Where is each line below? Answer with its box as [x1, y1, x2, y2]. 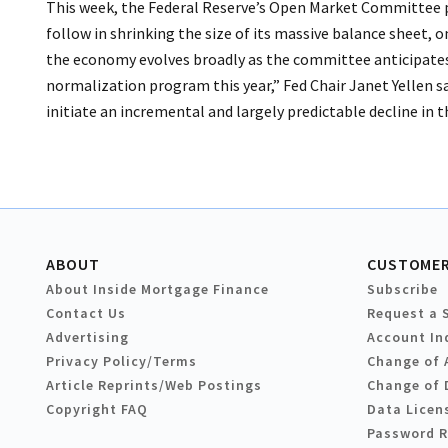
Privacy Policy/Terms [46, 352, 197, 371]
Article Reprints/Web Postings [46, 376, 262, 395]
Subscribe [367, 280, 438, 299]
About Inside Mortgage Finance [46, 280, 269, 299]
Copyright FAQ [46, 400, 148, 419]
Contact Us [46, 304, 126, 323]
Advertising [46, 328, 129, 347]
